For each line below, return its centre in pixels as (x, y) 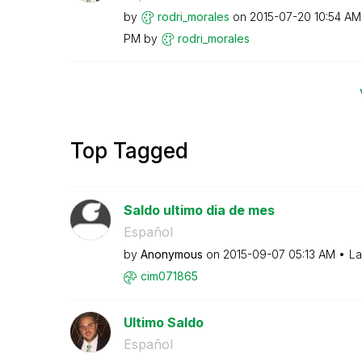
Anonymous (171, 254)
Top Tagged (129, 151)
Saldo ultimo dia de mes (199, 210)
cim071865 (169, 276)
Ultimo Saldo (163, 322)
